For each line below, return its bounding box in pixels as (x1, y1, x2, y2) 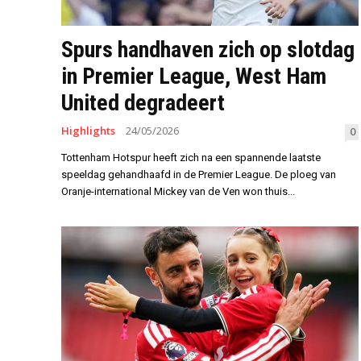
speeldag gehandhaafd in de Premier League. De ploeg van (61, 168, 336, 180)
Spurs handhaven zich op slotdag (61, 35, 355, 63)
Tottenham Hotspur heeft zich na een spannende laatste (61, 151, 321, 164)
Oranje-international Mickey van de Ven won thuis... (61, 185, 295, 197)
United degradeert (61, 89, 225, 116)
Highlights (61, 122, 115, 138)
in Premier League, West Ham (61, 62, 326, 89)
